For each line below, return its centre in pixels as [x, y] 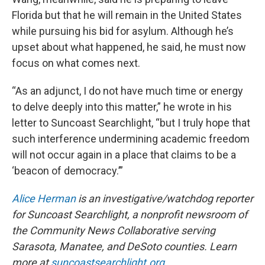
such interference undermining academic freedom [131, 138]
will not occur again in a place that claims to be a [124, 154]
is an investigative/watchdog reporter [164, 198]
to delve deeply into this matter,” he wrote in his [122, 106]
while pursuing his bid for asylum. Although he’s [123, 31]
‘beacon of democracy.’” [67, 170]
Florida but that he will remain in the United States [127, 15]
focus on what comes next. [76, 63]
